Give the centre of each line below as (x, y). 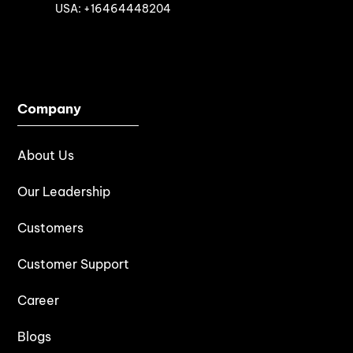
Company (50, 108)
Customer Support (74, 264)
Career (39, 300)
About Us (46, 155)
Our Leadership (64, 191)
